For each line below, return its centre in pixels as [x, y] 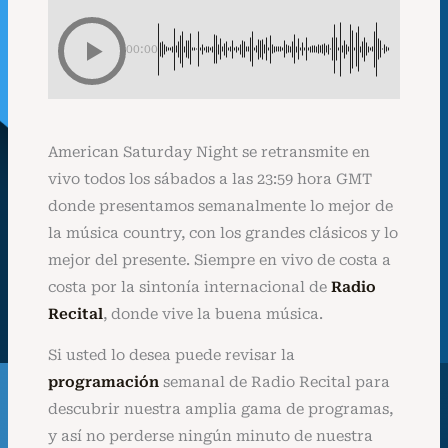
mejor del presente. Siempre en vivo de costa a [219, 259]
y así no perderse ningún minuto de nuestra [210, 436]
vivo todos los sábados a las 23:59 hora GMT [209, 178]
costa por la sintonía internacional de [189, 286]
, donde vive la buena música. [212, 313]
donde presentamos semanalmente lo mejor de [220, 205]
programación [103, 382]
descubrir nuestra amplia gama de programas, [220, 409]
